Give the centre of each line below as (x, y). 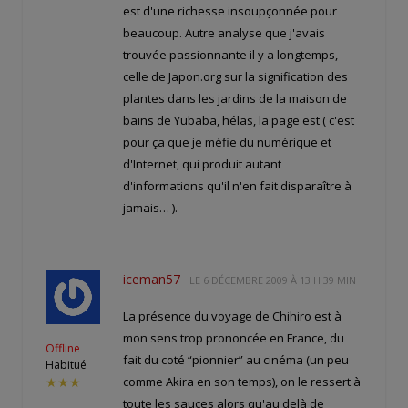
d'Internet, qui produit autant (202, 164)
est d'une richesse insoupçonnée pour (230, 11)
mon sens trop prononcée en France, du (234, 338)
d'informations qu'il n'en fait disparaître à (237, 186)
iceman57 (152, 280)
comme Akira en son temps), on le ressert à (242, 382)
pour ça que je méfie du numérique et (227, 143)
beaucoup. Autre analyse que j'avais (224, 33)
